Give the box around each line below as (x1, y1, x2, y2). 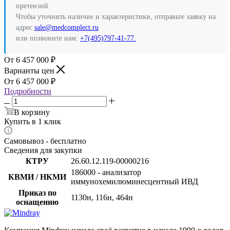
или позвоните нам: (16, 34, 80, 43)
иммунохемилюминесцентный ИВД (71, 177, 198, 186)
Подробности (4, 87, 51, 96)
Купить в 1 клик (4, 117, 61, 126)
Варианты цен (4, 66, 56, 75)
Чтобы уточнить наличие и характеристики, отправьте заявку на (16, 13, 216, 21)
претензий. (16, 2, 50, 10)
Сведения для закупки (4, 146, 82, 155)
